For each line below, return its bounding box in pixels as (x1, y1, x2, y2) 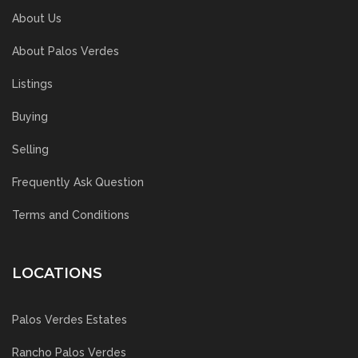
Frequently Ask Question (12, 176, 144, 189)
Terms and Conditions (12, 209, 129, 222)
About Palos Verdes (12, 45, 119, 58)
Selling (12, 143, 49, 157)
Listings (12, 78, 53, 91)
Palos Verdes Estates (12, 313, 127, 327)
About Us (12, 12, 62, 26)
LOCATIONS (12, 265, 102, 283)
